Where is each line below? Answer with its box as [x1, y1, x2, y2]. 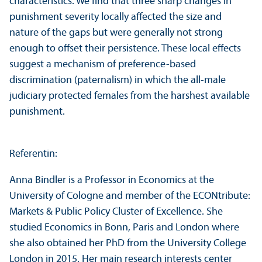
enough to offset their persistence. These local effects [9, 43, 241, 55]
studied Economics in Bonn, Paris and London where [9, 222, 239, 234]
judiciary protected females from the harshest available [9, 91, 250, 102]
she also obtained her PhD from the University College [9, 238, 246, 250]
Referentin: [9, 149, 57, 160]
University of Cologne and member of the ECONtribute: [9, 191, 250, 202]
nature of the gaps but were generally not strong [9, 27, 223, 39]
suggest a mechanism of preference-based [9, 59, 196, 71]
